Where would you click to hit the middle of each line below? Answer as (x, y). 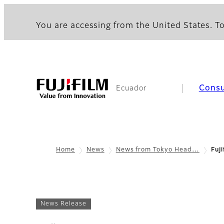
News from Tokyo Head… (157, 150)
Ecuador (131, 88)
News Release (63, 204)
